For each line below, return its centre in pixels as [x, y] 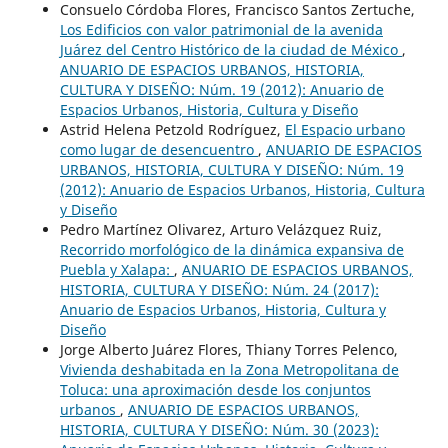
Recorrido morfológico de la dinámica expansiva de [231, 249]
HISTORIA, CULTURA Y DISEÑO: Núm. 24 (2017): [219, 289]
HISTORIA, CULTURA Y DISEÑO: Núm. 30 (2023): [219, 429]
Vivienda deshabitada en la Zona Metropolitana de [229, 369]
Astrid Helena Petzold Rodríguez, [172, 129]
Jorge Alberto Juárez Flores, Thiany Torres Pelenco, [228, 349]
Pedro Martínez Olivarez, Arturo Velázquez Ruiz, [220, 229]
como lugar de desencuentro [158, 149]
